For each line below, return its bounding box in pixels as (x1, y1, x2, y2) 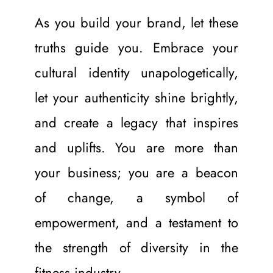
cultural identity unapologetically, (34, 62, 239, 82)
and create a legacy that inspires (34, 112, 239, 132)
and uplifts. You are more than (34, 137, 239, 157)
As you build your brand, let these (34, 12, 239, 32)
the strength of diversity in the (34, 237, 239, 257)
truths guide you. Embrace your (34, 37, 239, 57)
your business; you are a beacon (34, 162, 239, 182)
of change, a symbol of (34, 187, 239, 207)
